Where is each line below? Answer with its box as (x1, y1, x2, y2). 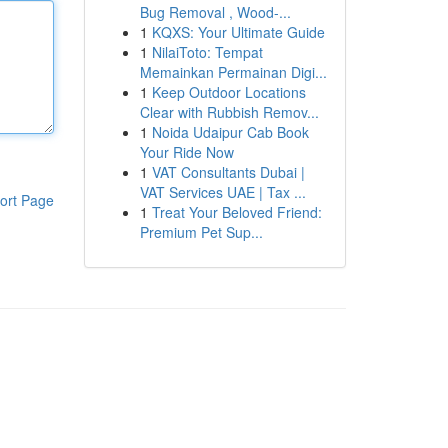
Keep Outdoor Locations (151, 82, 306, 102)
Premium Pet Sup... (139, 222, 263, 242)
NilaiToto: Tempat (151, 42, 263, 62)
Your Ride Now (139, 142, 234, 162)
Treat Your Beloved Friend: (151, 202, 322, 222)
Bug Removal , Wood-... (139, 2, 291, 22)
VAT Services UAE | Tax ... (139, 182, 306, 202)
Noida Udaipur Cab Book (151, 122, 309, 142)
